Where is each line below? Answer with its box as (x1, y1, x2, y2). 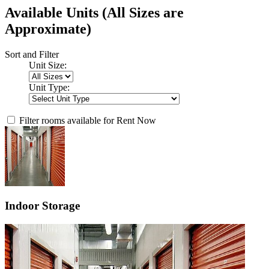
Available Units (5, 4, 102, 20)
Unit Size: (29, 59, 67, 70)
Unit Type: (29, 82, 70, 92)
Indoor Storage (5, 199, 80, 213)
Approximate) (5, 20, 91, 37)
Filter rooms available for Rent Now (19, 115, 156, 125)
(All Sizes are (102, 4, 184, 20)
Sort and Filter (5, 49, 59, 59)
